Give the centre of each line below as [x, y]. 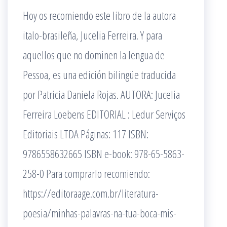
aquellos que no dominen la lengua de [94, 55]
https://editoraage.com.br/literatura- [91, 193]
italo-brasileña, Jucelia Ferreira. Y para [92, 35]
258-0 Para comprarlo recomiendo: [86, 173]
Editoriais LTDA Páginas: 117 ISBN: [86, 134]
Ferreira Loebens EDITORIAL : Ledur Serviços [104, 114]
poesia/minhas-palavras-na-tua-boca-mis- [100, 213]
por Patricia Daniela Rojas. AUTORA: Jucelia [101, 94]
